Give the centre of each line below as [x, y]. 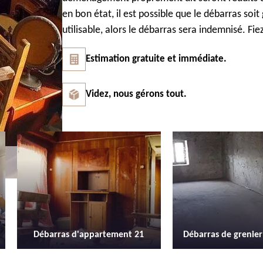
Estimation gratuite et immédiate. [156, 59]
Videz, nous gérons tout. [136, 94]
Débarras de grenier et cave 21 [92, 235]
